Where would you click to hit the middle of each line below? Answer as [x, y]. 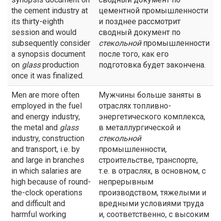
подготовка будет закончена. [152, 65]
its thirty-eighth [37, 21]
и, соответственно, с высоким [154, 214]
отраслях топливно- [135, 106]
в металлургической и [140, 128]
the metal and [36, 128]
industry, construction [48, 138]
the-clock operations [47, 193]
